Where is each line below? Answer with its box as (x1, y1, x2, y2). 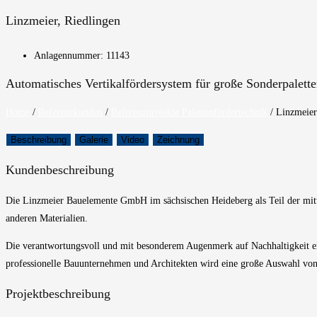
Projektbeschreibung (6, 286, 110, 301)
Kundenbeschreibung (6, 162, 114, 177)
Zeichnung (157, 134, 200, 145)
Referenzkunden (38, 106, 103, 117)
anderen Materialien (6, 212, 85, 224)
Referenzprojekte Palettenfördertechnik (111, 106, 267, 117)
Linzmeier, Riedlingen (6, 13, 120, 28)
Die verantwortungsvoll (6, 240, 100, 251)
